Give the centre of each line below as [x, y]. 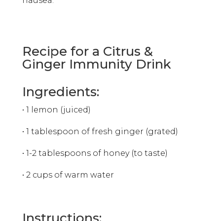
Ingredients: [60, 92]
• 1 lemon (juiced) [56, 110]
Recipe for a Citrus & [87, 51]
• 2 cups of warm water [68, 175]
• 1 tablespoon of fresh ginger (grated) [100, 131]
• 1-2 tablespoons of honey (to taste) [95, 153]
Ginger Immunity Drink [96, 64]
